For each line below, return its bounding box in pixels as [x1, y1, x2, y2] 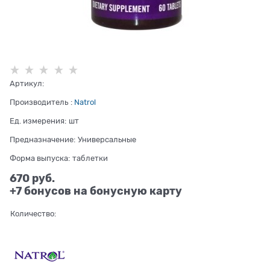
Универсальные [78, 134, 136, 144]
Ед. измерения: [10, 116, 66, 125]
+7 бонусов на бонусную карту [10, 184, 182, 197]
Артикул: [10, 78, 44, 88]
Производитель [10, 97, 68, 107]
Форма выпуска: [10, 153, 70, 163]
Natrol [74, 97, 96, 107]
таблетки [72, 153, 108, 163]
